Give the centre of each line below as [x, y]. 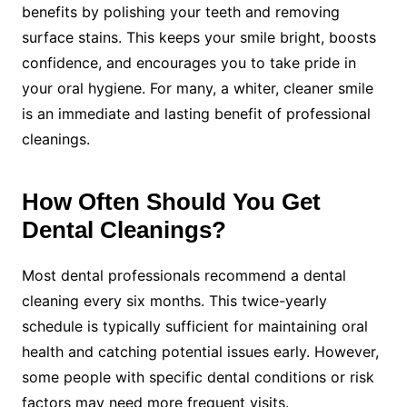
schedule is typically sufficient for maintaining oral [194, 327]
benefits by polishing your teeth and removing [180, 12]
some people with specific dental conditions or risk [198, 377]
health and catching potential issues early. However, [200, 352]
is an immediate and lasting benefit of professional [196, 114]
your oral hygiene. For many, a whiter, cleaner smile [197, 89]
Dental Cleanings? [124, 230]
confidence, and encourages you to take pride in [189, 63]
